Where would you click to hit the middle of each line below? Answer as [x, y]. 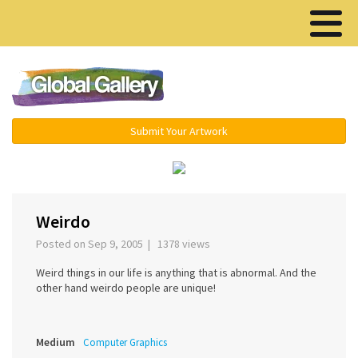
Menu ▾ [272, 88]
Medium [56, 342]
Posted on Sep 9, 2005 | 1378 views [125, 244]
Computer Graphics [125, 343]
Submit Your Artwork [179, 131]
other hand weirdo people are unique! [126, 288]
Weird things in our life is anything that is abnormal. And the [176, 273]
